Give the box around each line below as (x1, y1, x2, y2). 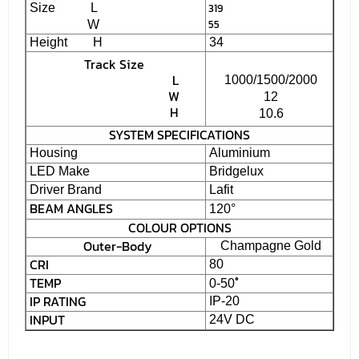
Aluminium (206, 145, 270, 159)
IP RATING (30, 291, 86, 311)
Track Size (84, 54, 151, 74)
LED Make (26, 163, 90, 178)
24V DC (206, 312, 255, 326)
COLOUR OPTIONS (127, 217, 232, 237)
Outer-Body (83, 236, 152, 256)
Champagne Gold (217, 238, 321, 252)
